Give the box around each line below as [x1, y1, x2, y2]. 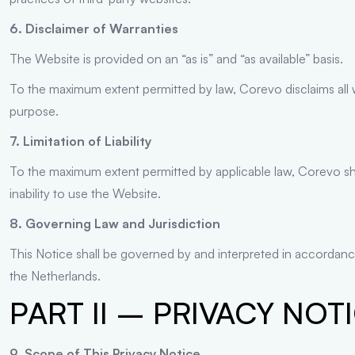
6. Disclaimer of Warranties [10, 20, 178, 36]
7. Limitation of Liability [10, 132, 151, 149]
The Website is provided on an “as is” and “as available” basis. [10, 50, 343, 67]
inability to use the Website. [10, 185, 161, 201]
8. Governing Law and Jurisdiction [10, 215, 220, 231]
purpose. [10, 102, 59, 119]
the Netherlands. [10, 267, 101, 284]
